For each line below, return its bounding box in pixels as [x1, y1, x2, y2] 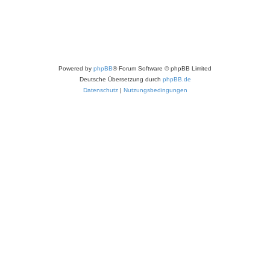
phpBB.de [162, 75, 191, 83]
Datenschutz [83, 86, 118, 93]
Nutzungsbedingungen [123, 86, 187, 93]
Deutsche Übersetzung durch [79, 75, 163, 83]
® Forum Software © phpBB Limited [113, 64, 212, 72]
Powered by [58, 64, 93, 72]
